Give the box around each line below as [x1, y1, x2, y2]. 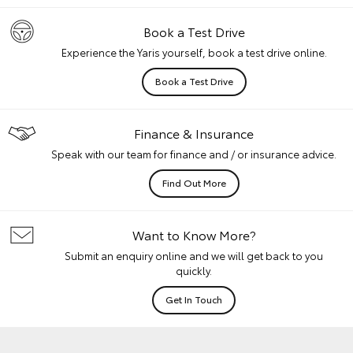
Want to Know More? [132, 225, 256, 244]
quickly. [176, 263, 212, 278]
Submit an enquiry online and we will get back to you [65, 248, 323, 263]
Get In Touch [165, 292, 222, 307]
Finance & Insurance [134, 124, 254, 143]
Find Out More [162, 176, 226, 190]
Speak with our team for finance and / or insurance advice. [51, 147, 336, 162]
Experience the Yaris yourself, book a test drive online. [61, 45, 327, 60]
